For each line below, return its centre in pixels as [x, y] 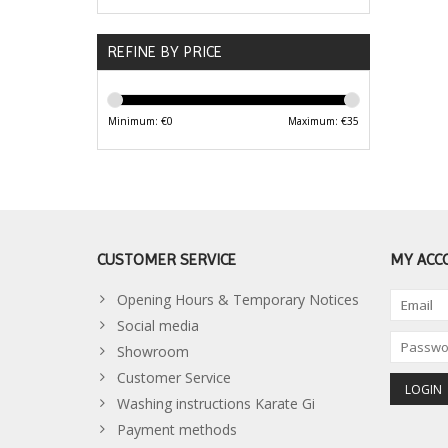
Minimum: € [137, 121]
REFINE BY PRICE [164, 52]
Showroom [153, 352]
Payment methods [177, 430]
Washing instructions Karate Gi [216, 404]
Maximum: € [317, 121]
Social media [158, 326]
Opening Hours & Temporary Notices [238, 300]
